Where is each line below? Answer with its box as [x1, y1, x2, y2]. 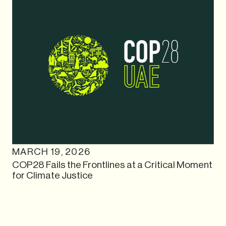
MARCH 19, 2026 [12, 146, 91, 157]
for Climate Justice [12, 169, 93, 181]
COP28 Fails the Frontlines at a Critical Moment [12, 159, 212, 171]
